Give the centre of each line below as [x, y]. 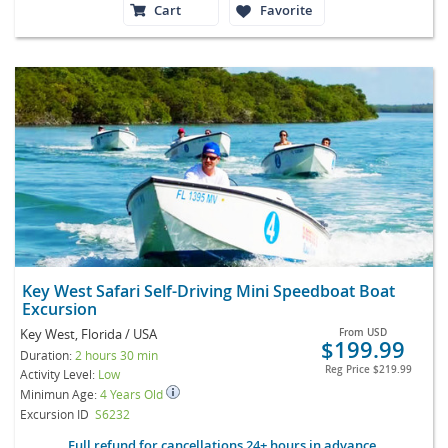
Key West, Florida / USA [88, 333]
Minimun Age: [60, 393]
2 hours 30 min [116, 354]
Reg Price [348, 369]
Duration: [47, 354]
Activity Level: [59, 373]
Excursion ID [54, 413]
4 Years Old [133, 393]
